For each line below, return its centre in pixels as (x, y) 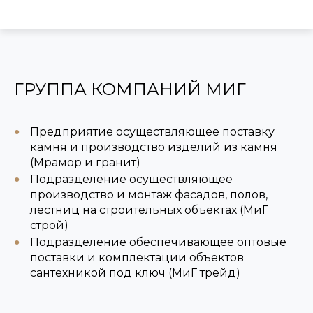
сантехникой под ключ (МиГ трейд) (135, 273)
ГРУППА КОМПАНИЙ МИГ (130, 89)
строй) (49, 225)
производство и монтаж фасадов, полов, (148, 195)
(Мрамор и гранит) (85, 162)
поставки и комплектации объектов (137, 257)
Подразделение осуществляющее (131, 179)
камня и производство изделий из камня (153, 147)
